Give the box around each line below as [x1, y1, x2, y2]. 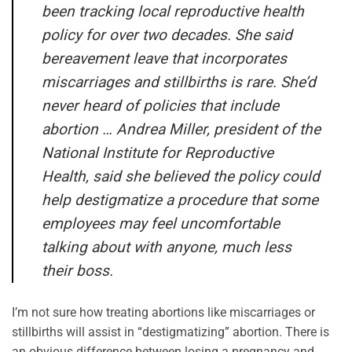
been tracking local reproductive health [42, 2, 304, 20]
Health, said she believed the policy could [42, 167, 320, 185]
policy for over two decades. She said [42, 25, 292, 44]
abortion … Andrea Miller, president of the [42, 119, 321, 138]
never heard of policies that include [42, 96, 279, 115]
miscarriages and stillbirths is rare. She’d [42, 72, 316, 91]
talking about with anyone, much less [42, 237, 291, 256]
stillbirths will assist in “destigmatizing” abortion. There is [12, 324, 329, 339]
